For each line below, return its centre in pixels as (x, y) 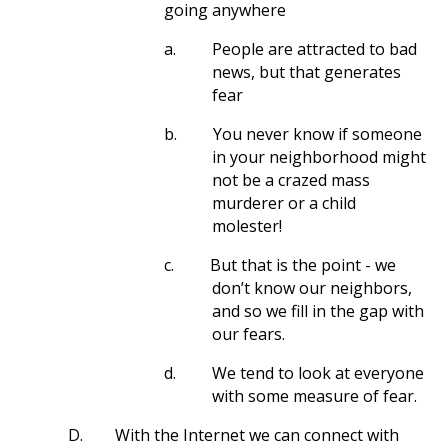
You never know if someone (317, 134)
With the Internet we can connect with (257, 435)
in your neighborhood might (319, 157)
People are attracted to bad (314, 49)
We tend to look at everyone (318, 373)
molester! (247, 226)
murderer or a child (284, 203)
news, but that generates (306, 72)
